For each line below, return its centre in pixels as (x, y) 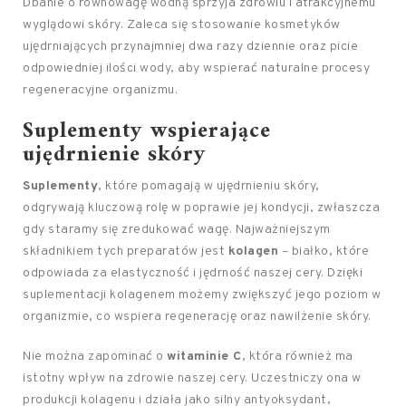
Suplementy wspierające (147, 131)
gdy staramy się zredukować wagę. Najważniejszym (177, 230)
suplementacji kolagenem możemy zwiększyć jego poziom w (202, 295)
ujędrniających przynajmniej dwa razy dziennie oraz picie (190, 47)
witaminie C (204, 357)
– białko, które (324, 251)
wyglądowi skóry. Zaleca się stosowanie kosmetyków (182, 25)
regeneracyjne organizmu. (100, 90)
